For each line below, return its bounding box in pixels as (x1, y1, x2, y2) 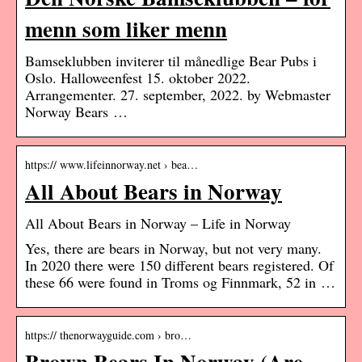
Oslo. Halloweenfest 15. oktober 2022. (25, 68, 250, 88)
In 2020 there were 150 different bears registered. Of (25, 255, 334, 276)
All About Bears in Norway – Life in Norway (25, 213, 291, 234)
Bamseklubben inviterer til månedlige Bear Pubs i (25, 51, 317, 71)
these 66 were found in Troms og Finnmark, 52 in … (25, 272, 335, 293)
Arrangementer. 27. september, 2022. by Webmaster (25, 85, 330, 105)
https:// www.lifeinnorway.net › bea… (25, 157, 198, 173)
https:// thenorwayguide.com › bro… (25, 327, 192, 343)
